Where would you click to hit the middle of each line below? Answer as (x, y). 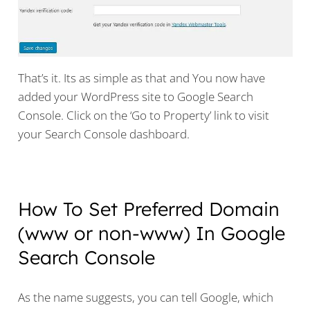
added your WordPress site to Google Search (135, 97)
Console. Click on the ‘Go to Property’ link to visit (143, 116)
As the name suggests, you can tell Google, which (145, 297)
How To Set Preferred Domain (148, 209)
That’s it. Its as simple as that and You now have (141, 78)
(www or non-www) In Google (151, 234)
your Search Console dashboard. (103, 134)
